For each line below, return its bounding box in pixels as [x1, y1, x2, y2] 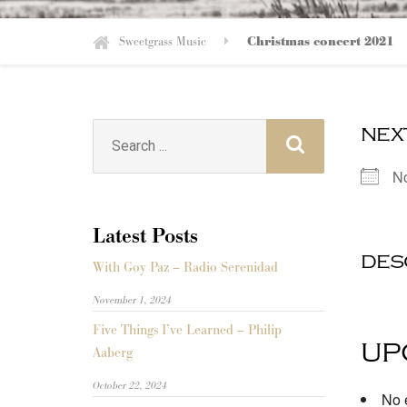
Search [92, 120, 141, 138]
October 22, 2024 [93, 378, 167, 392]
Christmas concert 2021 [247, 33, 393, 50]
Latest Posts [93, 222, 198, 250]
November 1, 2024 [93, 293, 172, 307]
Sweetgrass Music [119, 33, 206, 50]
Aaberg [93, 343, 133, 363]
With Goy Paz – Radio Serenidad [93, 258, 278, 278]
